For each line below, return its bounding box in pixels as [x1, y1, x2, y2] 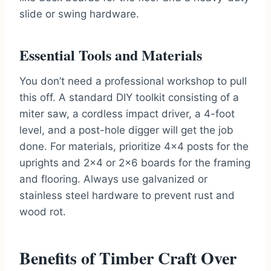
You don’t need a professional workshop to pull [19, 75, 247, 88]
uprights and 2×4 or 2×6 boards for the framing [19, 157, 250, 169]
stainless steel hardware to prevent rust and [19, 189, 235, 202]
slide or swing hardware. [19, 8, 139, 21]
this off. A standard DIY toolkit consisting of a [19, 91, 239, 104]
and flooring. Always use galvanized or [19, 173, 207, 186]
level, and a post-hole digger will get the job [19, 124, 233, 137]
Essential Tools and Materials [19, 44, 202, 66]
